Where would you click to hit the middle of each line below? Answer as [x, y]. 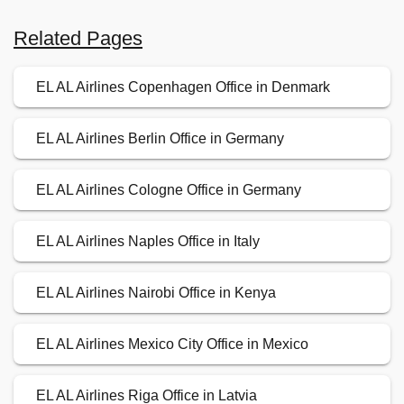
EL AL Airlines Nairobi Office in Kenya [156, 293]
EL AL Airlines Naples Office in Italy [148, 242]
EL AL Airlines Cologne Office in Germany [169, 190]
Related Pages [78, 39]
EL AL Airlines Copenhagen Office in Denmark [183, 87]
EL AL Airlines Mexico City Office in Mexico [172, 344]
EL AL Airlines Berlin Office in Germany [160, 139]
